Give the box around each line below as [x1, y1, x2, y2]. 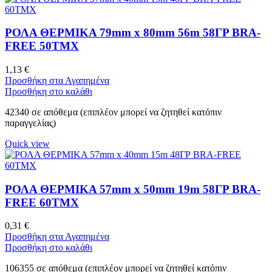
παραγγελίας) [5, 117, 56, 128]
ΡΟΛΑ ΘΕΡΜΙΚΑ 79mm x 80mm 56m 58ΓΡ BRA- [5, 26, 260, 39]
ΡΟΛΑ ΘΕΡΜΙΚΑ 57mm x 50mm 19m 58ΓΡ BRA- [5, 182, 260, 195]
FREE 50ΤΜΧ [5, 39, 79, 53]
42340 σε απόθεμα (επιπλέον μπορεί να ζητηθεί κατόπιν [5, 106, 222, 117]
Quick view [5, 138, 50, 149]
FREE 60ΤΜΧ [5, 195, 79, 209]
